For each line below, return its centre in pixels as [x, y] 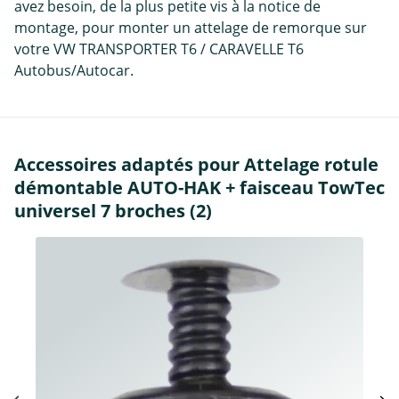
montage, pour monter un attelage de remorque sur [191, 27]
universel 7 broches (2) [113, 210]
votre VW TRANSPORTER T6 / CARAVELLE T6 [159, 49]
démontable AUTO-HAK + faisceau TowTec [199, 187]
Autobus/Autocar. [74, 70]
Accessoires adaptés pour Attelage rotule [196, 164]
